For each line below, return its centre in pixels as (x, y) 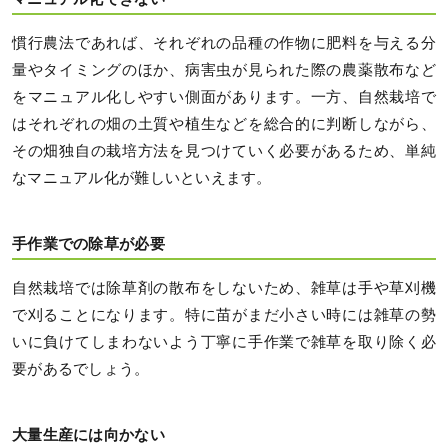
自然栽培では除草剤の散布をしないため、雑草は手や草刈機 (224, 287)
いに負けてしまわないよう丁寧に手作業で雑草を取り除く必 (224, 341)
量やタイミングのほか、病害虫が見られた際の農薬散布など (224, 69)
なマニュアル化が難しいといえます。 (142, 177)
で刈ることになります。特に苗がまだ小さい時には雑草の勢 (224, 314)
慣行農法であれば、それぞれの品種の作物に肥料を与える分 (224, 42)
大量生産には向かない (88, 435)
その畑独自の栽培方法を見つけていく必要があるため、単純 (224, 150)
